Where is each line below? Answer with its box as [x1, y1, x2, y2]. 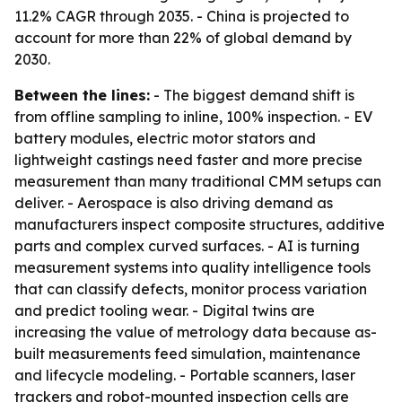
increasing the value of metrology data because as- [14, 323, 377, 341]
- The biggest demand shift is [150, 86, 354, 104]
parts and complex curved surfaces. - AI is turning [14, 237, 360, 255]
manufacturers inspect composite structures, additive [14, 215, 385, 233]
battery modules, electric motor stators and [14, 129, 316, 147]
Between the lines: [14, 86, 150, 104]
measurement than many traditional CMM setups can [14, 172, 381, 190]
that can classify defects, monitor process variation [14, 280, 367, 298]
